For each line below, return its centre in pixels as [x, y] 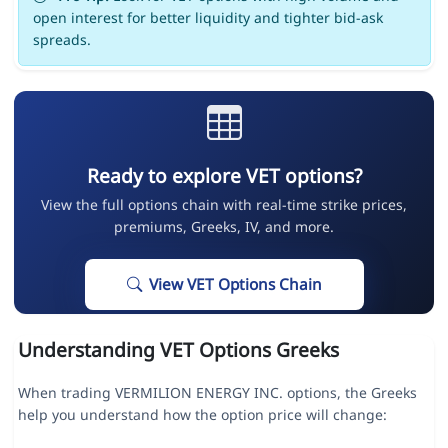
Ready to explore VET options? [224, 176]
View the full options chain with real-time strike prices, [224, 205]
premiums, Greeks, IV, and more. [224, 227]
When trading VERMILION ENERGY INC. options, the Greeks [217, 393]
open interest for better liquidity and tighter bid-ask [207, 18]
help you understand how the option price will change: [202, 415]
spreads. [61, 40]
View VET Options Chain [235, 285]
